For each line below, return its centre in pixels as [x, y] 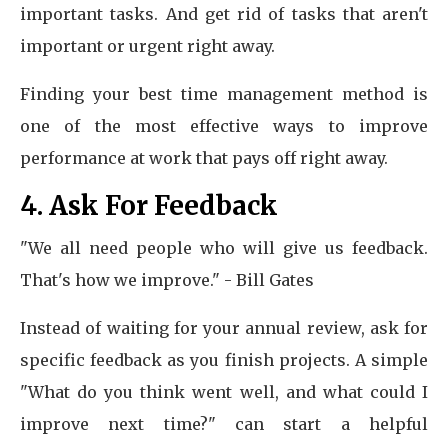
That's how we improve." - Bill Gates [167, 280]
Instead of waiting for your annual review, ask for [224, 328]
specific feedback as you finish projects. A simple [224, 360]
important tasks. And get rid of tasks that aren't [224, 14]
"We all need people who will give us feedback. [224, 248]
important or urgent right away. [147, 46]
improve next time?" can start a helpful [224, 424]
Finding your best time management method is [224, 94]
